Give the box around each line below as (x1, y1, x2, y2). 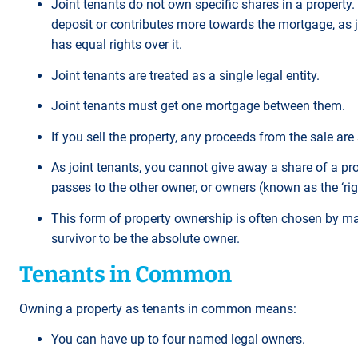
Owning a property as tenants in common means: (19, 300, 300, 316)
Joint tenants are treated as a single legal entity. (51, 67, 323, 83)
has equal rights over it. (51, 36, 185, 52)
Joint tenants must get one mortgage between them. (51, 98, 348, 114)
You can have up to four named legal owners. (51, 332, 308, 348)
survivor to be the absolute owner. (51, 230, 243, 246)
